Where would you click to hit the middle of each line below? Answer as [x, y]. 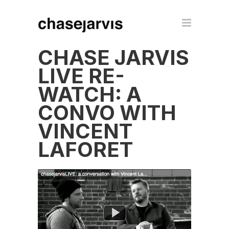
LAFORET [85, 150]
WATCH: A [90, 94]
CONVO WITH [107, 113]
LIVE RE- [81, 76]
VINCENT [85, 131]
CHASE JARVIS [113, 58]
